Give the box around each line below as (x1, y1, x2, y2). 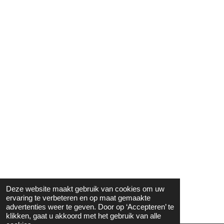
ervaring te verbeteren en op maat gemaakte (6, 193, 150, 202)
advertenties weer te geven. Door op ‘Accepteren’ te (6, 202, 174, 211)
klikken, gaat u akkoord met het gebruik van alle (6, 211, 161, 220)
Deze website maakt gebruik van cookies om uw (6, 184, 164, 193)
